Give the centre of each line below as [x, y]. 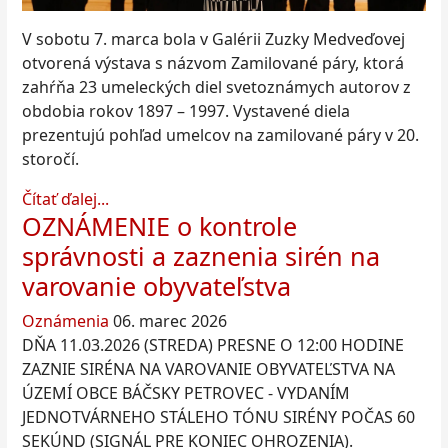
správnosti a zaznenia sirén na [201, 256]
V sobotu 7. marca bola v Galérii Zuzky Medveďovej [213, 39]
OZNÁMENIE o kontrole [159, 226]
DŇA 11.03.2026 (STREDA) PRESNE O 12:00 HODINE [213, 345]
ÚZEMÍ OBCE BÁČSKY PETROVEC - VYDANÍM [186, 393]
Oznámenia [65, 321]
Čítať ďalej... [65, 199]
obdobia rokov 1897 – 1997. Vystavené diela [186, 111]
